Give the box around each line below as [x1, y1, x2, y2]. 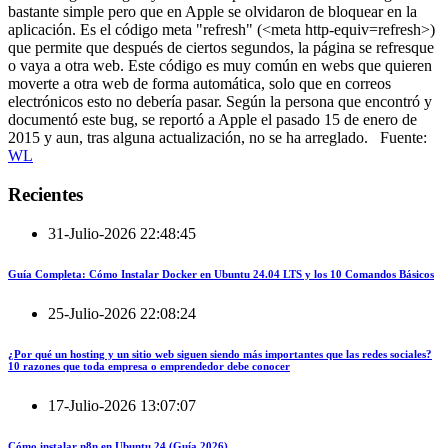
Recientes [8, 184, 83, 206]
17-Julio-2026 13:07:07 [48, 396, 196, 414]
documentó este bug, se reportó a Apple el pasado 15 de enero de [8, 111, 417, 129]
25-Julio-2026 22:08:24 [48, 304, 196, 322]
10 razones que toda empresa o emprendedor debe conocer [8, 359, 290, 372]
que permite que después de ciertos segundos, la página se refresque [8, 39, 434, 57]
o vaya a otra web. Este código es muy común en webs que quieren [8, 57, 432, 75]
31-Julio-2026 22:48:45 [48, 224, 196, 242]
